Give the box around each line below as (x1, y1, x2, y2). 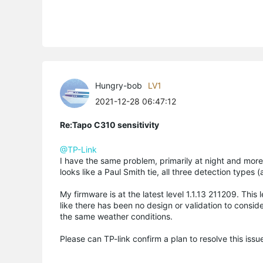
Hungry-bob (95, 80, 142, 90)
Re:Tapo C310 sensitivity (60, 119, 159, 130)
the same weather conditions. (60, 211, 175, 221)
